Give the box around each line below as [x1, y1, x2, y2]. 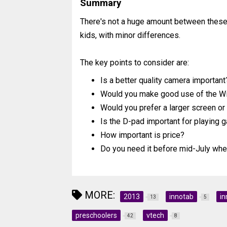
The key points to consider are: [80, 58, 189, 68]
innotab [169, 193, 194, 201]
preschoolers [75, 211, 117, 220]
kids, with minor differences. [80, 30, 180, 41]
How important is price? [100, 130, 184, 140]
